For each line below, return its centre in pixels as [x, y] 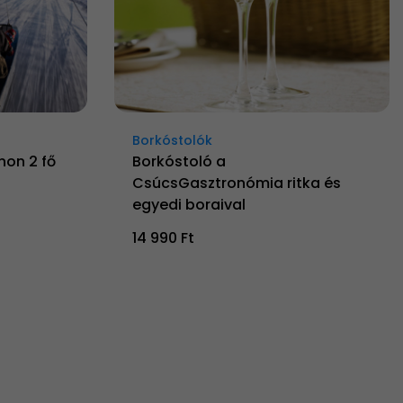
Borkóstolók [172, 141]
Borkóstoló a [179, 162]
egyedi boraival [189, 205]
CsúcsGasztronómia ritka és [237, 184]
